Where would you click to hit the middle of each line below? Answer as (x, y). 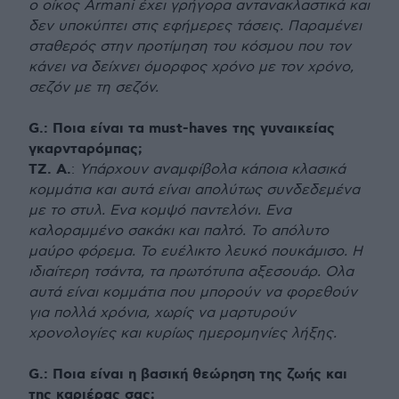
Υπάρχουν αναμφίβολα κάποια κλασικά (212, 169)
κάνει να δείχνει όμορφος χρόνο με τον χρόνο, (191, 67)
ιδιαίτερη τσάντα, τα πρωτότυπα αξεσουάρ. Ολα (191, 272)
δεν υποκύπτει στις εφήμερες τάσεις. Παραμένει (195, 26)
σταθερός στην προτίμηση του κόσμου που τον (190, 46)
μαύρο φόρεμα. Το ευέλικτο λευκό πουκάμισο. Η (195, 251)
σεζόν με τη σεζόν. (94, 87)
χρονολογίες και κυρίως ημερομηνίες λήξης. (183, 333)
